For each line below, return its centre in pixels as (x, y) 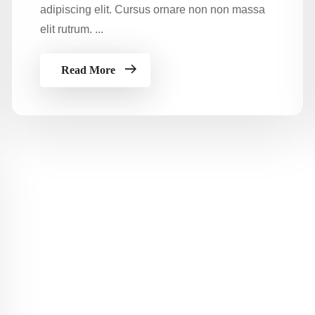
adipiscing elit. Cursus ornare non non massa (153, 9)
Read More (88, 70)
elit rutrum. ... (72, 29)
